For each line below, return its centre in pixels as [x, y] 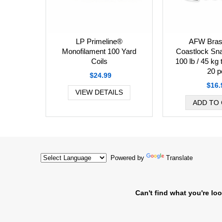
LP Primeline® [99, 42]
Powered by [126, 158]
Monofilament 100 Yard [99, 52]
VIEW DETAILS [99, 92]
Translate [179, 158]
